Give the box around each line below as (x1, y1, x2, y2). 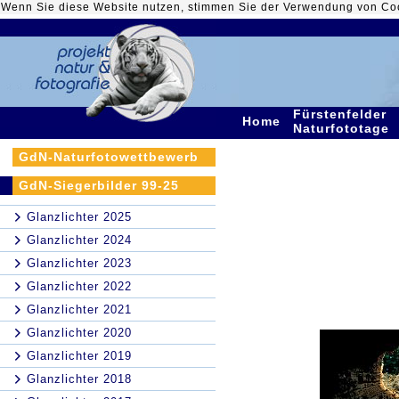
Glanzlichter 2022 (27, 280, 132, 293)
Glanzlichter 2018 (27, 372, 132, 386)
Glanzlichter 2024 (27, 233, 132, 247)
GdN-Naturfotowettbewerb (19, 150, 199, 164)
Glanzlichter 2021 (27, 303, 132, 316)
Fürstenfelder (293, 107, 387, 121)
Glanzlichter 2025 (27, 210, 132, 224)
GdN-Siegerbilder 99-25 (19, 178, 179, 192)
